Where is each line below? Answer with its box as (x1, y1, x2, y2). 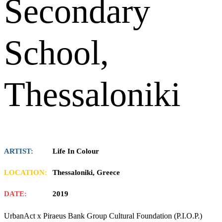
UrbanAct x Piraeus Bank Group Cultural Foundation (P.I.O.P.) (4, 211, 204, 220)
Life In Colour (51, 147, 99, 155)
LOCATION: (4, 168, 47, 176)
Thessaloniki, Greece (51, 168, 120, 176)
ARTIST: (4, 147, 33, 155)
